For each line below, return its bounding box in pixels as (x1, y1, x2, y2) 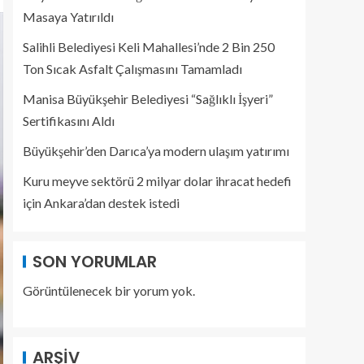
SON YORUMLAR (32, 250, 157, 273)
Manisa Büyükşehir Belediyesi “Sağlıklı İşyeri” (23, 91, 273, 106)
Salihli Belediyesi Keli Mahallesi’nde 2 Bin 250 (23, 39, 275, 54)
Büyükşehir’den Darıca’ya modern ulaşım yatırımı (23, 143, 289, 158)
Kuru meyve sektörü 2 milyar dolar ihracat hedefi (23, 173, 292, 188)
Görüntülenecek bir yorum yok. (23, 283, 195, 298)
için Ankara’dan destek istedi (23, 195, 180, 210)
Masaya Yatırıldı (23, 9, 114, 24)
